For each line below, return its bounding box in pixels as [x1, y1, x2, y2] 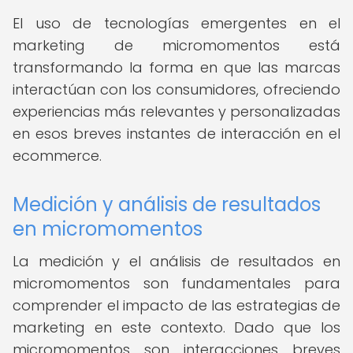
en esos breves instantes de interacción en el [13, 124, 340, 143]
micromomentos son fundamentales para [13, 273, 340, 293]
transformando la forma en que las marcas [13, 58, 340, 77]
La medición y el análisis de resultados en [13, 251, 340, 271]
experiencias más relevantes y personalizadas [13, 102, 340, 121]
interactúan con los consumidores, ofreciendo [13, 80, 340, 99]
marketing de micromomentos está [13, 35, 340, 55]
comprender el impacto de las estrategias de [13, 295, 340, 315]
